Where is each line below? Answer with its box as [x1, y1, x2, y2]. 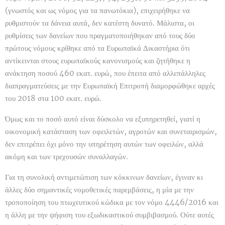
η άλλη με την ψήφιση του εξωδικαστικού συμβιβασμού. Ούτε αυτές [5, 210, 214, 220]
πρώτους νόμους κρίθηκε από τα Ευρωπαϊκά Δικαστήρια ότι [5, 43, 190, 53]
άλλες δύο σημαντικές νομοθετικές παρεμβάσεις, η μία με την [5, 185, 194, 195]
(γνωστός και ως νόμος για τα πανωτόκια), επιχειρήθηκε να [5, 6, 190, 16]
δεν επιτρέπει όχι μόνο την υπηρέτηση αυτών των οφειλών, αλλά [5, 139, 203, 149]
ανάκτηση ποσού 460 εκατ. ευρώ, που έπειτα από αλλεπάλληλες [5, 68, 205, 78]
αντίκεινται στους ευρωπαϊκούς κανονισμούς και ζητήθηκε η [5, 56, 190, 66]
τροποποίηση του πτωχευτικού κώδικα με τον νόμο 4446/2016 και [5, 197, 218, 207]
